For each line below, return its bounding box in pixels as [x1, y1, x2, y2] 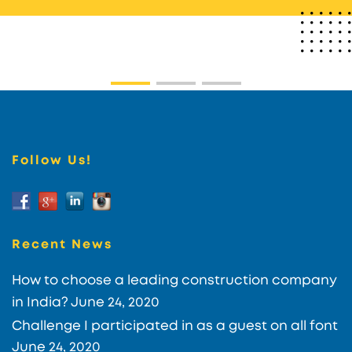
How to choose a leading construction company [12, 273, 337, 287]
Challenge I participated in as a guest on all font [12, 319, 338, 332]
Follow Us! [12, 154, 92, 167]
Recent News [12, 238, 112, 251]
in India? [12, 295, 68, 309]
